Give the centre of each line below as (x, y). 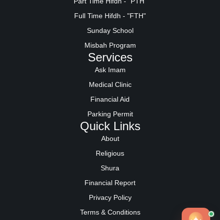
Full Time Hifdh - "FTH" (110, 15)
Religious (110, 153)
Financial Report (110, 182)
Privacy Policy (110, 197)
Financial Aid (110, 99)
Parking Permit (110, 114)
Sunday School (110, 30)
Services (110, 57)
